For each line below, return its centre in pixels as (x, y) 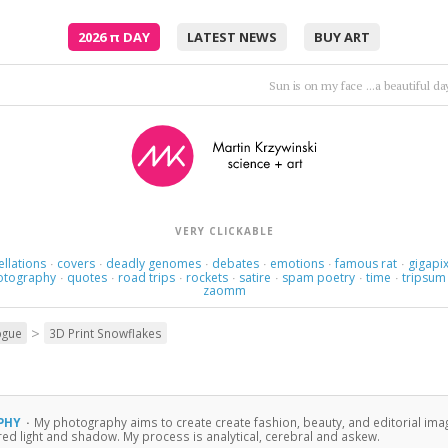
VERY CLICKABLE (224, 231)
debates (235, 263)
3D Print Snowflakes (105, 333)
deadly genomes (153, 263)
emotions (296, 263)
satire (255, 277)
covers (75, 263)
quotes (87, 277)
